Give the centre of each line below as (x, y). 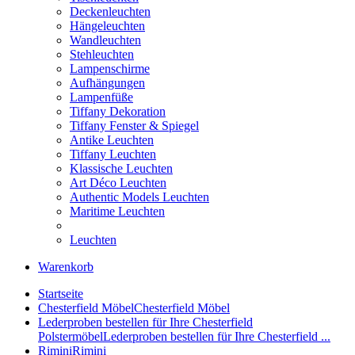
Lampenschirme (110, 69)
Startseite (61, 294)
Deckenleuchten (110, 11)
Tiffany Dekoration (118, 111)
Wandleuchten (105, 40)
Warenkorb (66, 267)
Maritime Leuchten (117, 211)
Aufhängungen (107, 83)
